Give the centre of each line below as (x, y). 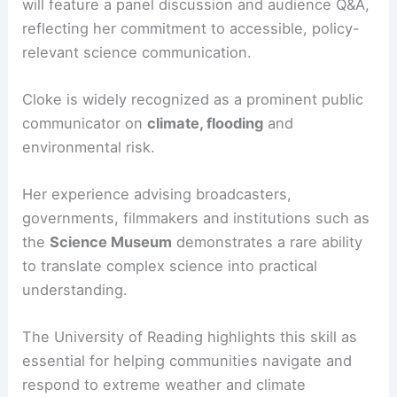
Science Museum (111, 311)
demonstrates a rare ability (268, 311)
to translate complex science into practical (170, 335)
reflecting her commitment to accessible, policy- (191, 98)
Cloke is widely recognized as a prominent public (193, 169)
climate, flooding (206, 193)
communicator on (85, 193)
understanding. (75, 359)
